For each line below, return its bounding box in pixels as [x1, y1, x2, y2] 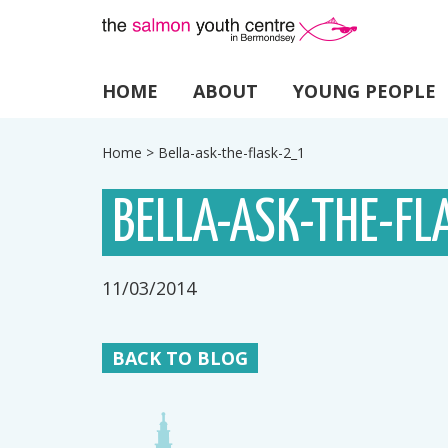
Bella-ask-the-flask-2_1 [158, 143, 305, 162]
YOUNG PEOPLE [293, 79, 436, 103]
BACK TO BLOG [112, 346, 248, 370]
